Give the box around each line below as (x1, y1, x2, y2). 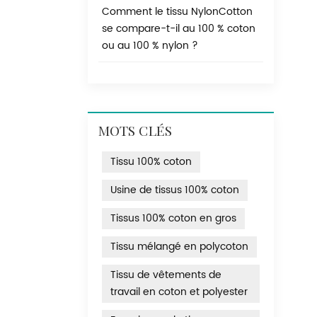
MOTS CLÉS (98, 125, 172, 139)
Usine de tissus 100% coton (110, 182, 239, 199)
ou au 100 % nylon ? (102, 38, 198, 54)
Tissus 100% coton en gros (110, 210, 236, 227)
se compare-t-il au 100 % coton (102, 21, 255, 38)
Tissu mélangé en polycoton (110, 238, 248, 255)
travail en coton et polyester (110, 284, 248, 301)
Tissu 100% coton (110, 154, 192, 171)
